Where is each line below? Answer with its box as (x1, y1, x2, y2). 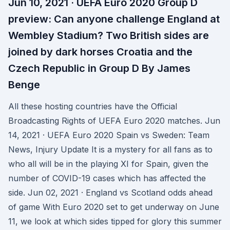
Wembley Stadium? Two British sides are (8, 29, 209, 42)
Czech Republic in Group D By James (8, 62, 190, 74)
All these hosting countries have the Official (8, 101, 177, 111)
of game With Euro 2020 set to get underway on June (8, 202, 219, 212)
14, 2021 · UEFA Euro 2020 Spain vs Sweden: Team (8, 130, 209, 140)
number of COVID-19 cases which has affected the (8, 173, 206, 183)
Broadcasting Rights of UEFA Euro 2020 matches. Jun (8, 116, 220, 126)
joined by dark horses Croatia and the (8, 46, 193, 58)
